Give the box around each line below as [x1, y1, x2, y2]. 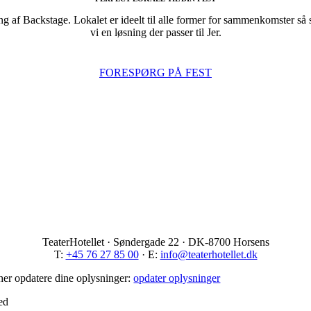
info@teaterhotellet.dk [160, 248, 258, 260]
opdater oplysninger [133, 271, 221, 284]
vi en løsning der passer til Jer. [90, 26, 221, 39]
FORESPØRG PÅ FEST [99, 66, 212, 78]
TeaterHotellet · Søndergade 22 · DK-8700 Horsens [42, 235, 269, 248]
